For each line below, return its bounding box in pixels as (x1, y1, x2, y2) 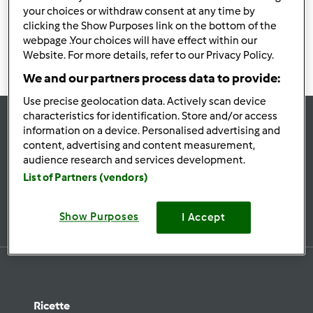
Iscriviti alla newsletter (45, 191, 159, 205)
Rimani (34, 133, 116, 163)
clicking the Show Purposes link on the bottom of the (23, 20, 277, 33)
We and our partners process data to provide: (23, 71, 281, 87)
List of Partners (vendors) (23, 171, 148, 184)
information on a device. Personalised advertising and (23, 124, 281, 138)
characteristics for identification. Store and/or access (23, 110, 278, 123)
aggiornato (116, 133, 240, 163)
